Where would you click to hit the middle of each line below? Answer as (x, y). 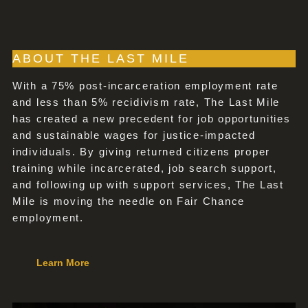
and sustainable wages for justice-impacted (134, 135)
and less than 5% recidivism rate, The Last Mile (146, 102)
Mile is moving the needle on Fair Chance (129, 201)
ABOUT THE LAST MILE (100, 59)
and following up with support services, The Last (148, 185)
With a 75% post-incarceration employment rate (145, 86)
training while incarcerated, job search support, (144, 168)
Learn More (63, 263)
